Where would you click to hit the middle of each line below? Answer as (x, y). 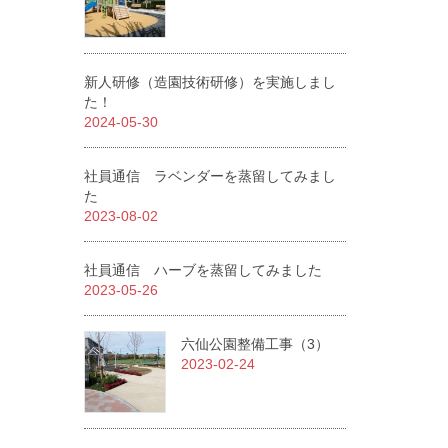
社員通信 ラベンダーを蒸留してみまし (209, 176)
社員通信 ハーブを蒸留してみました (202, 270)
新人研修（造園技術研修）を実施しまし (209, 82)
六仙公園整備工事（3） (254, 344)
